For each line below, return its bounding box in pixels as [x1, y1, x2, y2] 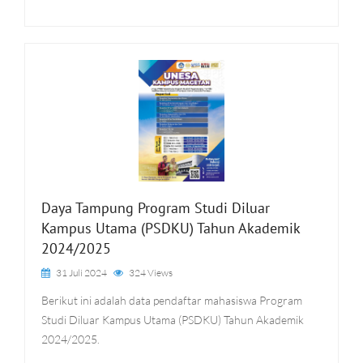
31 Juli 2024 [54, 267, 107, 279]
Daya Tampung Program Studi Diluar [41, 199, 270, 217]
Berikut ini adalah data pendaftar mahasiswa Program [41, 293, 302, 307]
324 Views [129, 267, 173, 279]
